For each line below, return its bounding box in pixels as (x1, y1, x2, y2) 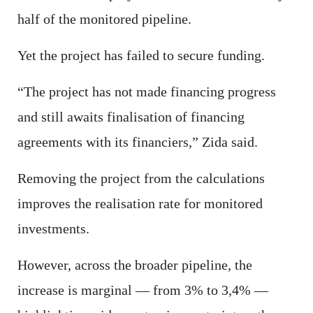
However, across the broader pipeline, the (17, 257, 252, 273)
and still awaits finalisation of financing (17, 109, 245, 125)
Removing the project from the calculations (17, 170, 265, 187)
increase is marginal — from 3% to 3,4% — (17, 282, 268, 298)
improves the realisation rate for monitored (17, 196, 263, 212)
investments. (17, 221, 89, 237)
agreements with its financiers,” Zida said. (17, 134, 258, 150)
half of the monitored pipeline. (17, 11, 191, 27)
